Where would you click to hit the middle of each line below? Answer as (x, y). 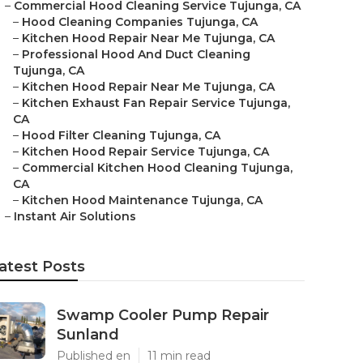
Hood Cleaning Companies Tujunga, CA (140, 22)
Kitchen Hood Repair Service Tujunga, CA (145, 152)
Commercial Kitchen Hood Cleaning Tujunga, (157, 168)
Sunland (88, 335)
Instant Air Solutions (75, 216)
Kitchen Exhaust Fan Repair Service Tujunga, (156, 103)
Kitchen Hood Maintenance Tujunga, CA (142, 200)
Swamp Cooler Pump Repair (163, 315)
